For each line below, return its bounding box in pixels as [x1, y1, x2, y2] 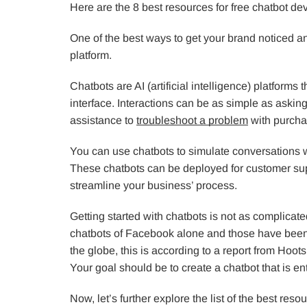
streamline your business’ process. [70, 179, 237, 191]
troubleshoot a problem [136, 114, 248, 126]
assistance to [70, 114, 136, 126]
